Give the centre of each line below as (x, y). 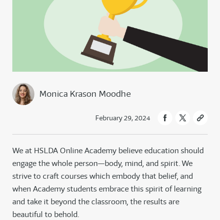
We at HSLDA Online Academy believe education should (108, 151)
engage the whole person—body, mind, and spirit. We (102, 164)
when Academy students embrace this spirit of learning (107, 189)
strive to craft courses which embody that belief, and (103, 176)
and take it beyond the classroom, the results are (96, 202)
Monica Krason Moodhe (85, 94)
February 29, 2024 (123, 118)
